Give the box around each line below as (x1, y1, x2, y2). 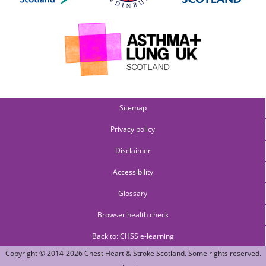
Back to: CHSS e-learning (91, 231, 174, 242)
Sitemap (119, 103, 147, 113)
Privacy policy (110, 124, 155, 135)
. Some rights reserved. (184, 248, 261, 259)
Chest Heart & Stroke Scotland (84, 248, 185, 259)
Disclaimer (115, 145, 151, 156)
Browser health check (97, 210, 169, 220)
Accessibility (112, 167, 153, 178)
